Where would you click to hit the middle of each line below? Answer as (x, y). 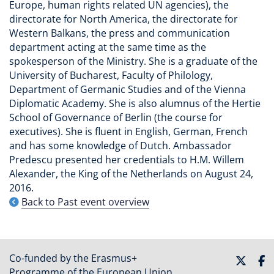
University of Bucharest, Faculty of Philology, (111, 75)
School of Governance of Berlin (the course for (116, 117)
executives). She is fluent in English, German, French (128, 131)
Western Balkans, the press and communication (120, 33)
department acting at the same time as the (108, 47)
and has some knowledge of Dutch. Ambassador (120, 146)
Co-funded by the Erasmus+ (73, 258)
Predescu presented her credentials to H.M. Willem (127, 160)
